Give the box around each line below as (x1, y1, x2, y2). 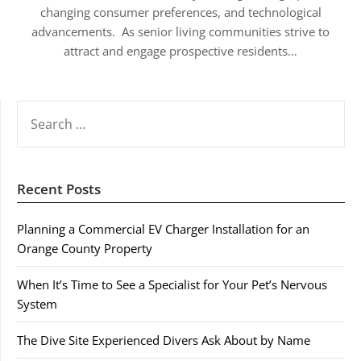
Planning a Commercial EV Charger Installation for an (17, 221, 309, 237)
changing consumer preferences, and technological (39, 4, 322, 20)
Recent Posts (17, 180, 101, 198)
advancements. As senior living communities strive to (31, 23, 330, 39)
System (17, 296, 57, 312)
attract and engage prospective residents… (64, 43, 297, 59)
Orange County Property (17, 240, 152, 256)
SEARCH (16, 102, 60, 118)
